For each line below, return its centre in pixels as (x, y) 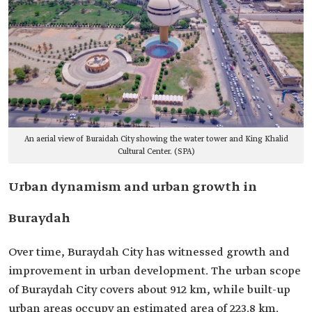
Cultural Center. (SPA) (156, 152)
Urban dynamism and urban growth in (133, 188)
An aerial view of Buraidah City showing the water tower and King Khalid (156, 140)
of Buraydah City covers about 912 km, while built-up (149, 290)
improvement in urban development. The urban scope (155, 272)
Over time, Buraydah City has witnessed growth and (149, 253)
